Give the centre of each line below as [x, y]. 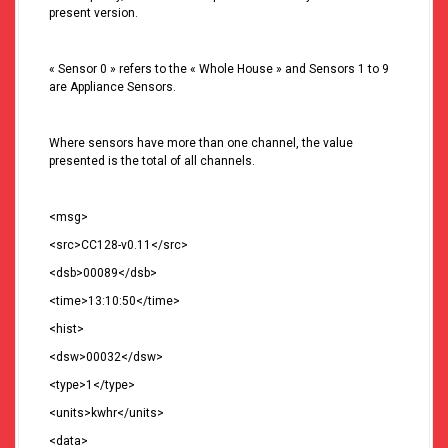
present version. [93, 13]
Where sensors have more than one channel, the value [201, 143]
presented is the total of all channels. [152, 161]
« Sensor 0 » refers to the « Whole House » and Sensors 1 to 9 [219, 69]
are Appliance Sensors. [112, 87]
